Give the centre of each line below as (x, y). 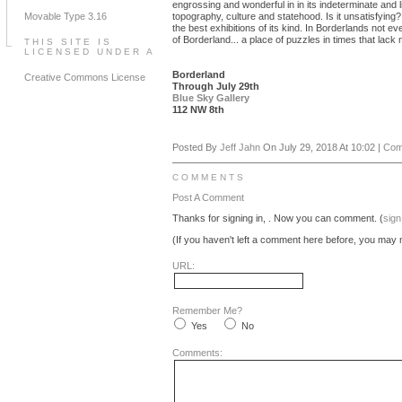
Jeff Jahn (240, 147)
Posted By (196, 147)
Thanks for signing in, (220, 218)
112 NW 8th (198, 109)
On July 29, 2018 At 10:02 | (322, 147)
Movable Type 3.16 (66, 16)
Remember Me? (207, 310)
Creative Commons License (85, 77)
